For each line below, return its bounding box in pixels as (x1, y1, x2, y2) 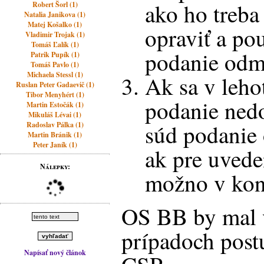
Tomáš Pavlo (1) (31, 60, 80, 70)
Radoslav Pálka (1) (26, 120, 84, 130)
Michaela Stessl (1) (27, 70, 83, 80)
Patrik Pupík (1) (30, 49, 80, 60)
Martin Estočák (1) (26, 100, 84, 110)
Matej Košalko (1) (28, 19, 82, 29)
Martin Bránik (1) (28, 130, 82, 140)
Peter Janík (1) (32, 140, 77, 150)
